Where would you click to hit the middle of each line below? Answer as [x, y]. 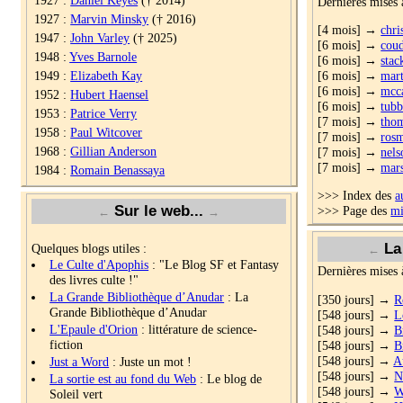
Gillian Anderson [114, 151]
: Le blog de [229, 378]
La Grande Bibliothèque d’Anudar [137, 296]
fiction [67, 344]
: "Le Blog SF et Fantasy [214, 264]
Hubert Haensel [110, 94]
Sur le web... [159, 210]
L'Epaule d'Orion [94, 329]
